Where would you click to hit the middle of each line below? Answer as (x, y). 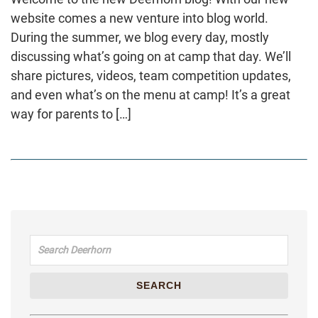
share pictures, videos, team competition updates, (151, 75)
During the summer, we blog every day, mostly (140, 37)
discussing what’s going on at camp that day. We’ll (151, 56)
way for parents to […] (71, 114)
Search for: (60, 236)
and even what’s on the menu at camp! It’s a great (150, 94)
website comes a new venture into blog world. (139, 18)
